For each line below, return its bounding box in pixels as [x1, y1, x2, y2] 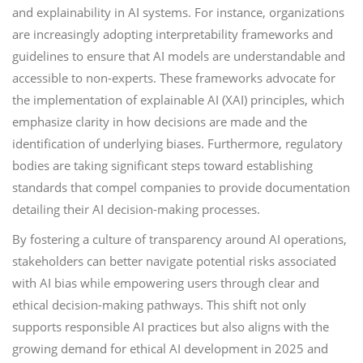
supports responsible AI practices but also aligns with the [12, 318, 329, 335]
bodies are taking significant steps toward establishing [12, 157, 313, 173]
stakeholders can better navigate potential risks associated [12, 253, 336, 269]
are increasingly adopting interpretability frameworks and [12, 26, 333, 42]
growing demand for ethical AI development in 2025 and [12, 340, 328, 357]
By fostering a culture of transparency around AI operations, [12, 231, 347, 247]
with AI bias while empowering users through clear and [12, 275, 319, 291]
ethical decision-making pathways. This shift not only [12, 297, 306, 313]
